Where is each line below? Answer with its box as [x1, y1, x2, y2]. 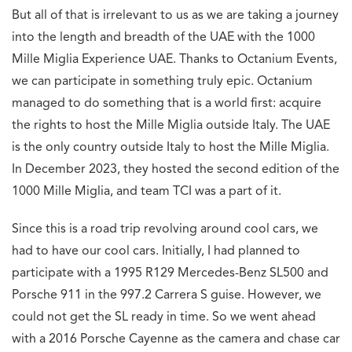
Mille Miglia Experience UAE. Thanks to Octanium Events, [12, 53, 337, 67]
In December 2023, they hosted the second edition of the [12, 163, 339, 177]
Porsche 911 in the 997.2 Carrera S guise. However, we [12, 289, 321, 302]
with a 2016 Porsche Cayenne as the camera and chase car [12, 333, 340, 346]
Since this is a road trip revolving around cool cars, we [12, 223, 318, 236]
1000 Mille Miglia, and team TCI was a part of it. [12, 185, 281, 199]
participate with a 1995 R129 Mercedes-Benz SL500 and [12, 267, 328, 280]
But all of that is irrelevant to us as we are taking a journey [12, 9, 339, 23]
